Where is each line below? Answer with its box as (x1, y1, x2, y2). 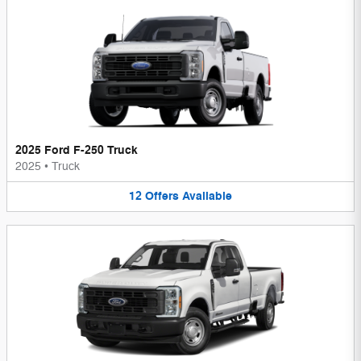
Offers (145, 189, 179, 205)
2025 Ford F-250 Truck (15, 143, 138, 159)
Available (182, 189, 232, 205)
